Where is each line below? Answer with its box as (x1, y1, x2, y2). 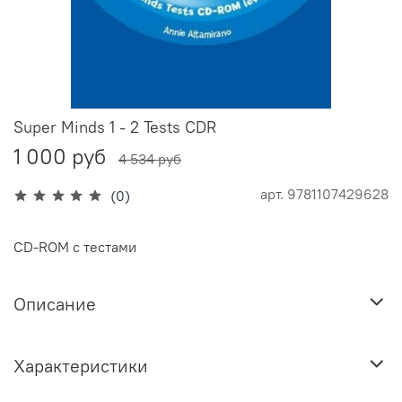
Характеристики (13, 354, 148, 377)
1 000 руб (13, 143, 106, 170)
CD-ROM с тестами (13, 238, 136, 257)
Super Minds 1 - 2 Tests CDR (13, 117, 216, 138)
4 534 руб (118, 150, 181, 169)
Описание (13, 292, 96, 315)
